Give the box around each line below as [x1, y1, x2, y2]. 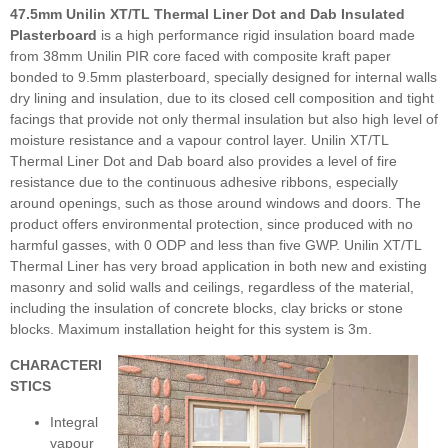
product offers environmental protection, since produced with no [10, 216, 413, 233]
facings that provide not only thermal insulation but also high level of [10, 111, 438, 128]
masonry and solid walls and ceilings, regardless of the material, [10, 279, 414, 296]
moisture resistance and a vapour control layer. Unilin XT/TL [10, 132, 388, 149]
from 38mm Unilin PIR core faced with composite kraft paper [10, 48, 391, 65]
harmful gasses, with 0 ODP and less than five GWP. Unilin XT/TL [10, 237, 421, 254]
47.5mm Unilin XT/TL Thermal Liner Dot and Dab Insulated [10, 6, 405, 23]
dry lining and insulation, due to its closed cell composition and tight [10, 90, 434, 107]
